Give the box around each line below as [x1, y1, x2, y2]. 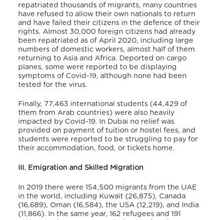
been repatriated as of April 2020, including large [18, 36, 194, 44]
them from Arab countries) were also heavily [18, 109, 175, 117]
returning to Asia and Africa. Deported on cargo [18, 54, 187, 62]
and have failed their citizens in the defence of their [18, 19, 200, 27]
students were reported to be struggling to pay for [18, 136, 198, 143]
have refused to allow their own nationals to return [18, 10, 196, 18]
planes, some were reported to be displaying [18, 63, 177, 71]
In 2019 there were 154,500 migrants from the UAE [18, 183, 197, 191]
